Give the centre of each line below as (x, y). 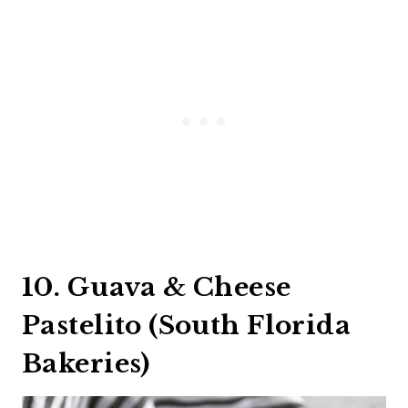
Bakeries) (86, 363)
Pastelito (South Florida (187, 325)
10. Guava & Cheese (157, 287)
